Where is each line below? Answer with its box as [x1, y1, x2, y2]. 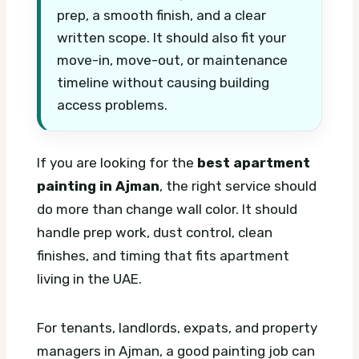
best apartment [197, 155, 310, 171]
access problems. [57, 96, 167, 113]
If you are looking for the [37, 155, 197, 171]
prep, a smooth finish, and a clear [57, 6, 266, 23]
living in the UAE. [37, 271, 142, 288]
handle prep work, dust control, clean [37, 224, 272, 241]
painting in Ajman [37, 178, 159, 195]
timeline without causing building [57, 74, 269, 91]
